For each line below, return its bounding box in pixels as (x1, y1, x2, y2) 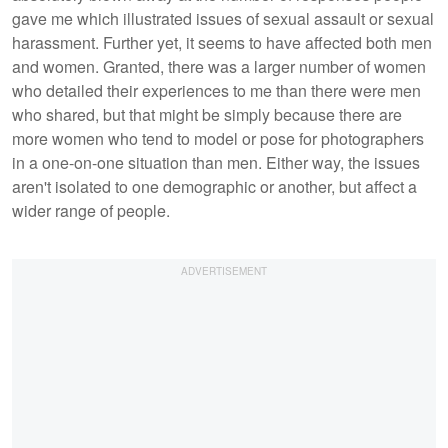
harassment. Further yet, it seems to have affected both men (12, 30, 432, 54)
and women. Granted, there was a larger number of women (12, 54, 426, 78)
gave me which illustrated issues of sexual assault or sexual (12, 6, 434, 30)
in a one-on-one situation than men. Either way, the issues (12, 150, 420, 174)
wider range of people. (12, 198, 170, 222)
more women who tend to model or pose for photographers (12, 126, 424, 150)
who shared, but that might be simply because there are (12, 102, 402, 126)
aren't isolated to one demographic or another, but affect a (12, 174, 417, 198)
